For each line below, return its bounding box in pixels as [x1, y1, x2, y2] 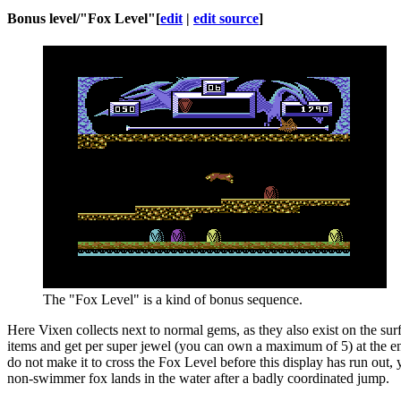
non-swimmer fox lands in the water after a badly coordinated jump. [7, 371, 389, 387]
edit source [193, 11, 259, 27]
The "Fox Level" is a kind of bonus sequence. [43, 292, 303, 308]
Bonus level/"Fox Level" [7, 11, 156, 27]
